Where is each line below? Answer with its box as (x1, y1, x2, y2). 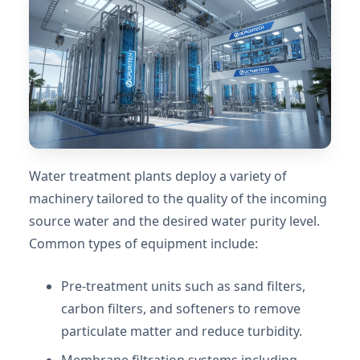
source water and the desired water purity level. (29, 211, 320, 230)
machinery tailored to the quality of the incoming (29, 189, 327, 207)
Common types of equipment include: (29, 234, 258, 252)
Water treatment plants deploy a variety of (29, 166, 287, 185)
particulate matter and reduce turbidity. (61, 321, 302, 340)
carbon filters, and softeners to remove (61, 299, 301, 317)
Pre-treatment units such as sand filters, (61, 276, 305, 295)
